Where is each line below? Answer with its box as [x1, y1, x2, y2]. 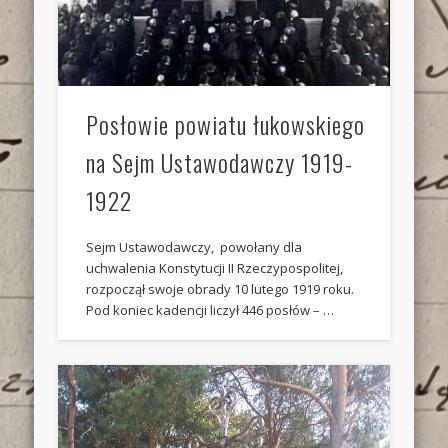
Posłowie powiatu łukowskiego [86, 105, 366, 142]
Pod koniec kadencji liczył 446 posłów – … [86, 300, 335, 319]
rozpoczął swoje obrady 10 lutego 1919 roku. [86, 279, 355, 298]
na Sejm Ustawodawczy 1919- [86, 143, 354, 180]
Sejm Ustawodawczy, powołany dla [86, 237, 303, 256]
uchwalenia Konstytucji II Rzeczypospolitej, [86, 258, 344, 277]
